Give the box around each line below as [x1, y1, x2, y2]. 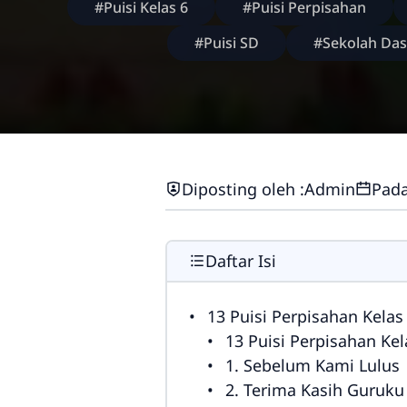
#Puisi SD [194, 33, 259, 54]
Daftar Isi [205, 249, 276, 272]
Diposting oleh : [182, 177, 304, 200]
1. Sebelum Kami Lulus [225, 353, 400, 376]
